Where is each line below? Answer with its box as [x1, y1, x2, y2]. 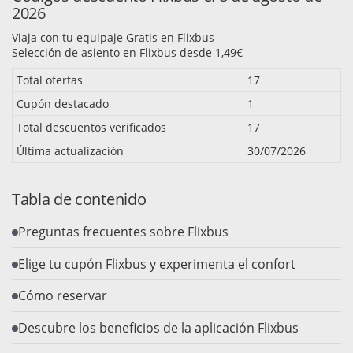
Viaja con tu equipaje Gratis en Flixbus [12, 30, 214, 46]
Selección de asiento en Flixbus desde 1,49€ [12, 45, 243, 61]
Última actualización [17, 143, 124, 159]
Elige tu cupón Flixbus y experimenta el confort [18, 255, 295, 273]
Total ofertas [17, 72, 83, 88]
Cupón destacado [17, 96, 109, 112]
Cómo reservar [18, 287, 107, 305]
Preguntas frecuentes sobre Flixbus [18, 223, 229, 241]
